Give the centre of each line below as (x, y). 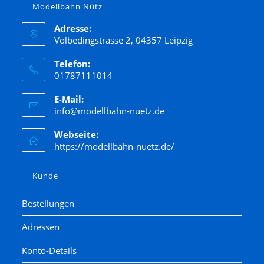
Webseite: (77, 134)
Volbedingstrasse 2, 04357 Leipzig (124, 40)
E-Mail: (69, 99)
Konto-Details (49, 250)
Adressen (41, 227)
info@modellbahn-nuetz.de (110, 110)
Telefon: (72, 63)
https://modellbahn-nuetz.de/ (115, 146)
